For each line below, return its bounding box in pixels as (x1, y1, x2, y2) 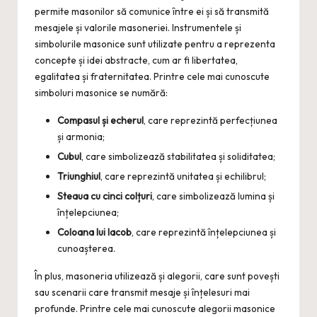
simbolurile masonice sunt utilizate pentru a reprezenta (35, 37, 275, 50)
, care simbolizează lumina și (152, 190, 275, 203)
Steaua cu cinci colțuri (57, 190, 152, 203)
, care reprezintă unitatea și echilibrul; (100, 169, 266, 183)
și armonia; (57, 129, 105, 143)
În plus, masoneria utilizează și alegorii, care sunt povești (35, 270, 279, 283)
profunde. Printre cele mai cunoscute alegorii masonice (35, 302, 275, 316)
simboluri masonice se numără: (35, 86, 168, 99)
